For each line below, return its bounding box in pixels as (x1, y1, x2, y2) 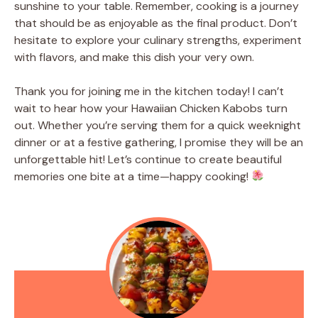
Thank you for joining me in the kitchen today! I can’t (14, 83, 284, 99)
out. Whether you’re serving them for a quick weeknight (14, 117, 301, 133)
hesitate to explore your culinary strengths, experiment (14, 32, 302, 48)
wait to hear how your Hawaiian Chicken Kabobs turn (14, 100, 287, 116)
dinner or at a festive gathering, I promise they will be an (14, 134, 303, 150)
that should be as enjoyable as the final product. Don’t (14, 15, 297, 31)
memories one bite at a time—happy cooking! (14, 168, 251, 184)
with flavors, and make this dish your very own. (14, 49, 254, 65)
